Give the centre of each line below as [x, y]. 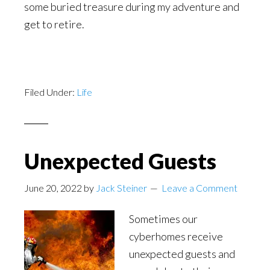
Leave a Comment [199, 187]
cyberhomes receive [176, 236]
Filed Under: [50, 92]
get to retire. [54, 24]
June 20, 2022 [53, 187]
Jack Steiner [121, 187]
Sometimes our [163, 218]
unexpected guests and [182, 253]
